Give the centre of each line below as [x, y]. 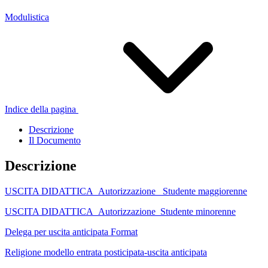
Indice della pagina [40, 109]
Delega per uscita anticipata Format [71, 232]
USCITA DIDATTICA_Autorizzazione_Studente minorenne [120, 211]
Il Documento [55, 140]
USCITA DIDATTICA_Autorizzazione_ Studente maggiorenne [126, 191]
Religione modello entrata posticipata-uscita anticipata [106, 252]
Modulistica [27, 17]
